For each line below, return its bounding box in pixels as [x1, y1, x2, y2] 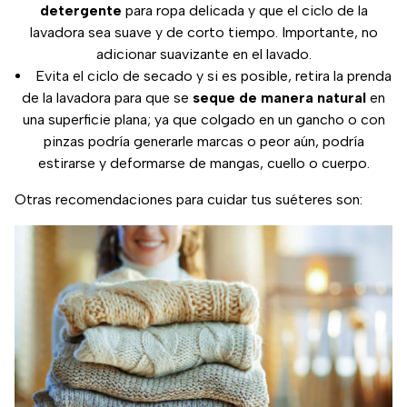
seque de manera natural [193, 88, 370, 106]
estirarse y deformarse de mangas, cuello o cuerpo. [37, 154, 370, 172]
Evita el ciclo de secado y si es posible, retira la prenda [35, 66, 392, 84]
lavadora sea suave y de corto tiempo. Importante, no [29, 23, 378, 41]
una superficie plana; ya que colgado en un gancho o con [22, 110, 385, 128]
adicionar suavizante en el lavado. [95, 45, 312, 63]
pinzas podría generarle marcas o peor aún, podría [43, 132, 364, 150]
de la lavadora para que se [22, 88, 193, 106]
